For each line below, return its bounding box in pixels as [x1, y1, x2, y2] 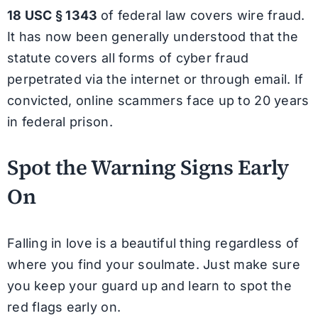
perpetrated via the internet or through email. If [6, 71, 304, 87]
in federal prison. [6, 114, 113, 129]
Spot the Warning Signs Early [6, 153, 289, 182]
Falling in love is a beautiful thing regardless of [6, 235, 300, 251]
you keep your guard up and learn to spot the [6, 278, 292, 293]
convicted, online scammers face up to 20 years [6, 92, 309, 108]
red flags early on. [6, 299, 121, 314]
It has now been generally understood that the [6, 28, 299, 44]
